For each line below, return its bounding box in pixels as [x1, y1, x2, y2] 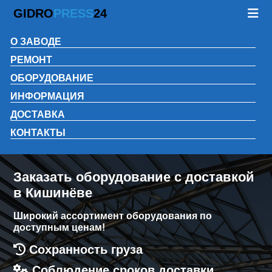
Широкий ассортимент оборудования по [13, 211, 212, 221]
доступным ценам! [13, 222, 106, 233]
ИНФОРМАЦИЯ [10, 91, 85, 101]
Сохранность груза [29, 243, 143, 256]
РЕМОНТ [10, 55, 53, 65]
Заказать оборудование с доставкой [13, 169, 255, 185]
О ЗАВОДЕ [10, 36, 62, 47]
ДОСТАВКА [10, 109, 66, 120]
